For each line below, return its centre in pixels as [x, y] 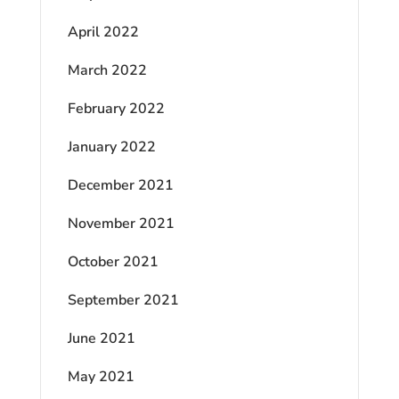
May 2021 [101, 376]
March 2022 [107, 70]
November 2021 [121, 223]
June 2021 [101, 338]
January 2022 [111, 147]
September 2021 [123, 300]
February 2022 [116, 108]
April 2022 [103, 32]
